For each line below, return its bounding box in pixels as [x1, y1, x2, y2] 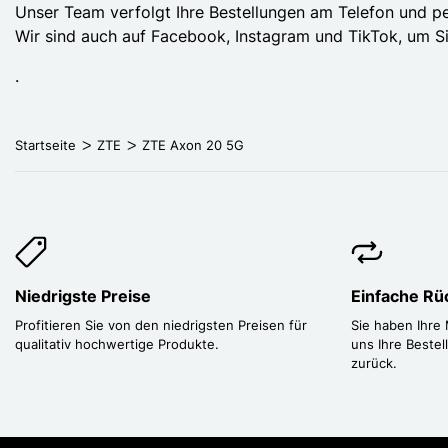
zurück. [351, 354, 397, 371]
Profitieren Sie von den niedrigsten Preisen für [15, 316, 307, 333]
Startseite [15, 136, 76, 153]
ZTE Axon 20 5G [142, 136, 244, 153]
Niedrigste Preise [15, 285, 151, 306]
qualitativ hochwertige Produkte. [15, 335, 219, 352]
